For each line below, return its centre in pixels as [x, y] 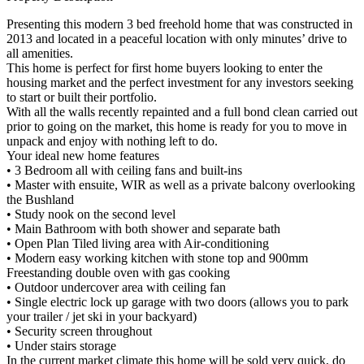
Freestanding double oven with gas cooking [118, 273]
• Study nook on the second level [91, 214]
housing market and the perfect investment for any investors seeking [180, 83]
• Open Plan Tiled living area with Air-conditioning [138, 244]
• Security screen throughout [79, 331]
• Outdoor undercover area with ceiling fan [116, 288]
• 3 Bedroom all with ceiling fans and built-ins [124, 171]
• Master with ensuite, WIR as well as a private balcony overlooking [181, 185]
